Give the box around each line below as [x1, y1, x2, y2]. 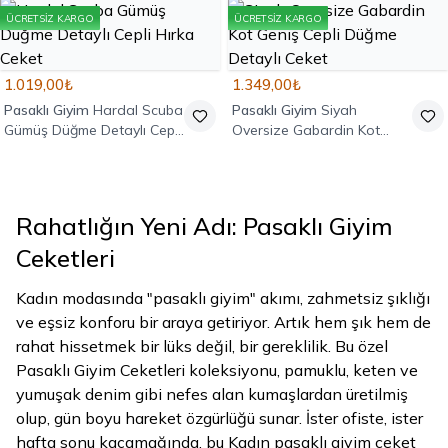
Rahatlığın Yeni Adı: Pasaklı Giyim [16, 211, 393, 241]
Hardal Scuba [93, 101, 183, 119]
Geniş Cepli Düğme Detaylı [232, 141, 401, 159]
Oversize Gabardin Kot [232, 121, 380, 139]
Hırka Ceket [4, 141, 79, 159]
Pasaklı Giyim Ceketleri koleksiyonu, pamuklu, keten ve [16, 360, 418, 380]
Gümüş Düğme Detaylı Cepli [4, 121, 181, 139]
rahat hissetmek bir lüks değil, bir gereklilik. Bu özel [16, 336, 388, 356]
